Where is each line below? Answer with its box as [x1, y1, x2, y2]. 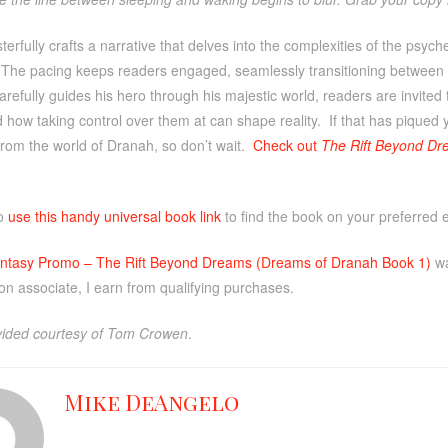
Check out [252, 134, 321, 155]
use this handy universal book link [7, 205, 221, 226]
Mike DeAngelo [63, 386, 239, 417]
